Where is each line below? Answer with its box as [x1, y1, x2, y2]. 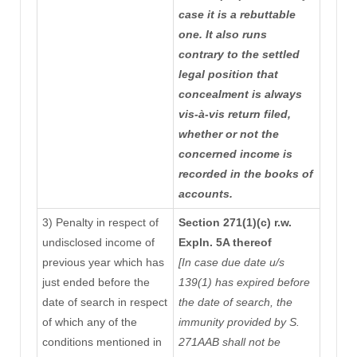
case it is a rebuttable [178, 8, 296, 22]
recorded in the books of [178, 167, 313, 181]
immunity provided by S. [178, 316, 300, 329]
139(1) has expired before [178, 276, 310, 289]
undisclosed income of [41, 236, 155, 249]
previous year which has [41, 256, 164, 269]
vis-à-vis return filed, [178, 108, 291, 121]
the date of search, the [178, 296, 292, 309]
